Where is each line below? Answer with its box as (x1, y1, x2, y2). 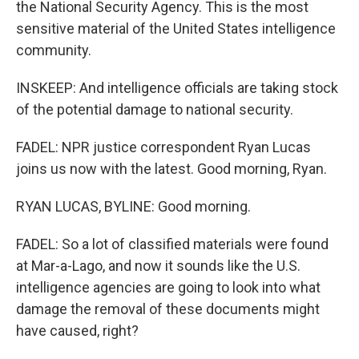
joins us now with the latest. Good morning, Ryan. (16, 160, 327, 177)
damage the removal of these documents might (16, 301, 320, 317)
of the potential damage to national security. (16, 101, 293, 118)
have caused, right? (16, 322, 139, 339)
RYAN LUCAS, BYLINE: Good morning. (16, 198, 251, 215)
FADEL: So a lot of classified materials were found (16, 236, 329, 252)
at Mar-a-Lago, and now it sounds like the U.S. (16, 257, 301, 274)
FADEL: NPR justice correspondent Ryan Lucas (16, 139, 311, 155)
